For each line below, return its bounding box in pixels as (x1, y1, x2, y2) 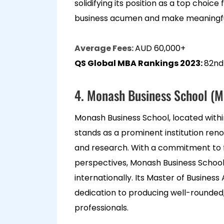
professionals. (74, 202, 128, 213)
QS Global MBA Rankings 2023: (74, 57, 204, 69)
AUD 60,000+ (135, 42, 187, 54)
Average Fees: (74, 42, 135, 54)
